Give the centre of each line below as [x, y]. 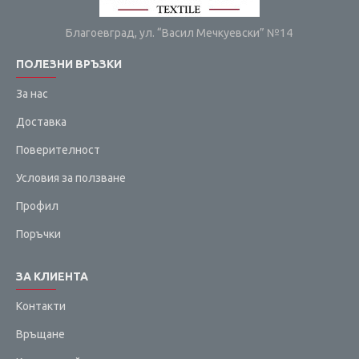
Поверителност [58, 150]
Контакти [41, 306]
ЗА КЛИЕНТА [52, 276]
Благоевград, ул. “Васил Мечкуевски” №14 [179, 33]
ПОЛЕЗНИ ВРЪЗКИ [69, 64]
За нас [32, 94]
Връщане [40, 334]
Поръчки [38, 234]
